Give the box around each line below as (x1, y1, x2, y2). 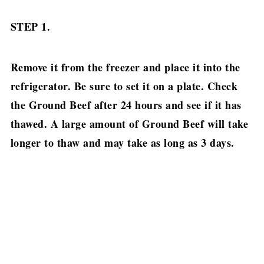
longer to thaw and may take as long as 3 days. (10, 135, 239, 151)
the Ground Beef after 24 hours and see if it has (10, 97, 242, 113)
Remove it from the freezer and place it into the (10, 60, 240, 75)
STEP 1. (10, 19, 54, 35)
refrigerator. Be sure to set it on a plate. (10, 78, 207, 94)
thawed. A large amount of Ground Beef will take (10, 116, 249, 132)
